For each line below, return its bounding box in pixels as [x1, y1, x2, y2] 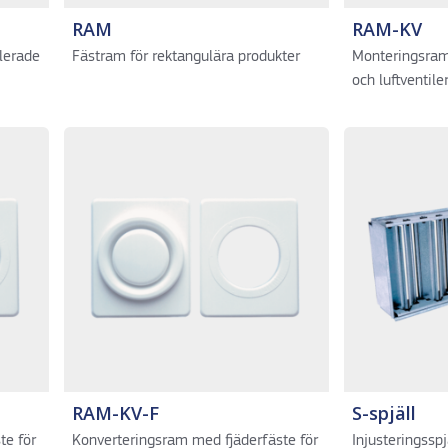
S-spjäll [351, 401, 416, 425]
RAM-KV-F [71, 401, 159, 425]
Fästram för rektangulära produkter [71, 49, 300, 65]
